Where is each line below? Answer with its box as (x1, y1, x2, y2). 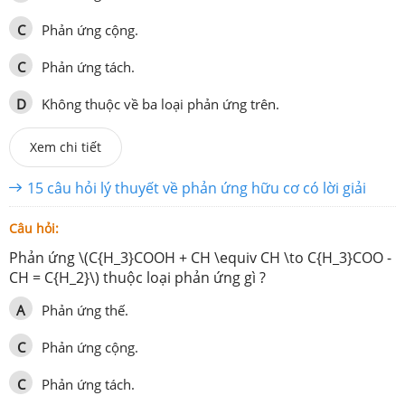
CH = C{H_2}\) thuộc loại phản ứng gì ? (9, 268, 266, 288)
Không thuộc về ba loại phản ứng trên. (42, 95, 279, 114)
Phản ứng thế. (42, 301, 128, 320)
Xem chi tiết (30, 138, 101, 156)
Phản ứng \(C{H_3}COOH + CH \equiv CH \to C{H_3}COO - (9, 248, 391, 268)
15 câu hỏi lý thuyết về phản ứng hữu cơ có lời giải (27, 178, 366, 199)
